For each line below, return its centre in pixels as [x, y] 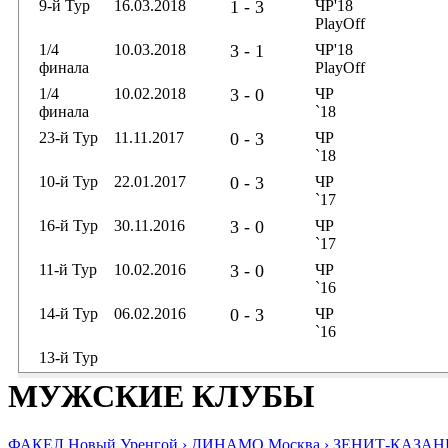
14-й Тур [68, 313]
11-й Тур [68, 269]
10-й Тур [68, 181]
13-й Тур [68, 357]
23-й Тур [68, 137]
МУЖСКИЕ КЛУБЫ [161, 396]
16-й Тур [68, 225]
